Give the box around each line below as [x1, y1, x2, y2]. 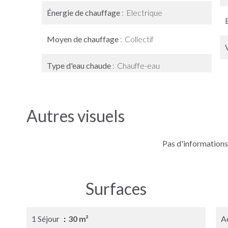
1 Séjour [32, 214, 61, 223]
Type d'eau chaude [47, 61, 112, 70]
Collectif [125, 34, 154, 44]
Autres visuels [26, 106, 125, 126]
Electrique [126, 8, 162, 17]
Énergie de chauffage [47, 8, 122, 17]
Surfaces [85, 179, 147, 198]
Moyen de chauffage [47, 34, 120, 44]
